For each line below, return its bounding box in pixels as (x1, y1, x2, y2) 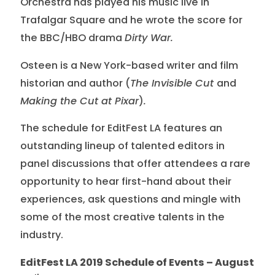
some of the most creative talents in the (20, 210, 225, 225)
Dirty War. (124, 31, 173, 45)
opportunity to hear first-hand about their (20, 174, 231, 189)
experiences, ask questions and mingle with (20, 192, 241, 207)
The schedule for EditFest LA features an (20, 121, 222, 136)
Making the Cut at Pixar (20, 93, 139, 108)
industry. (20, 228, 63, 242)
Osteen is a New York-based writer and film (20, 58, 238, 72)
